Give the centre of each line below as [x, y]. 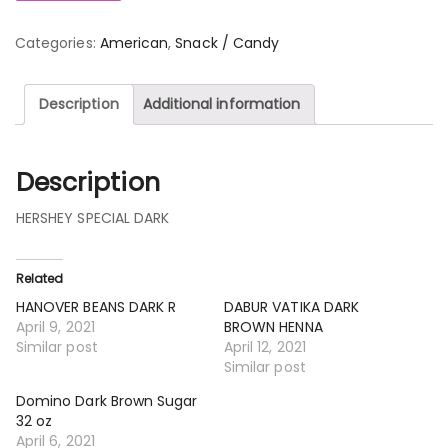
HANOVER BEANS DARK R [96, 306]
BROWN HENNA [273, 326]
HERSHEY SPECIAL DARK [93, 217]
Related [40, 278]
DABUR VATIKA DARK [292, 306]
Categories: [57, 43]
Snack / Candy [227, 43]
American [134, 43]
